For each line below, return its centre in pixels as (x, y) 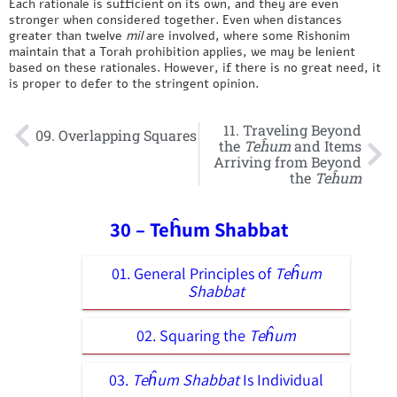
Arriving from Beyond (288, 161)
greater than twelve (67, 35)
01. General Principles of (193, 273)
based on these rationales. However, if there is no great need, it (195, 67)
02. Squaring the (193, 335)
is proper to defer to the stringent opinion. (134, 83)
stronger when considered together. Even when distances (175, 19)
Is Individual (281, 379)
